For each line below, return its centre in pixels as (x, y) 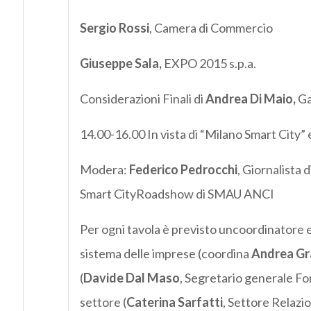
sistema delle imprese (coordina (165, 254)
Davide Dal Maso (131, 278)
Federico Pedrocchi (183, 170)
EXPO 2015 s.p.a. (209, 64)
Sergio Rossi (114, 28)
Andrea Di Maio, (250, 99)
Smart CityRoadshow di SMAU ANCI (177, 194)
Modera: (104, 170)
